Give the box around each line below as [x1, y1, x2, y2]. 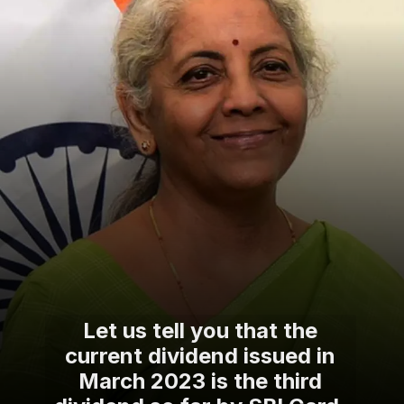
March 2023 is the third [78, 368, 323, 395]
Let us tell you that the [83, 317, 318, 344]
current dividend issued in [65, 343, 336, 370]
